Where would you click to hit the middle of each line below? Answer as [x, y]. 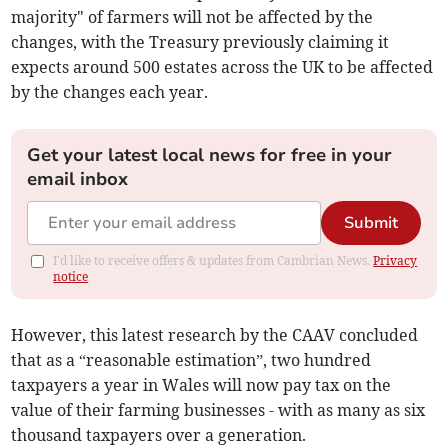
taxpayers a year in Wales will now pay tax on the [201, 385]
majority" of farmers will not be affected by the [192, 17]
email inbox [78, 179]
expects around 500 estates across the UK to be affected [222, 67]
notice [71, 277]
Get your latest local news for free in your [210, 155]
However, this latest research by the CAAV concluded [215, 335]
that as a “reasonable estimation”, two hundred [191, 360]
